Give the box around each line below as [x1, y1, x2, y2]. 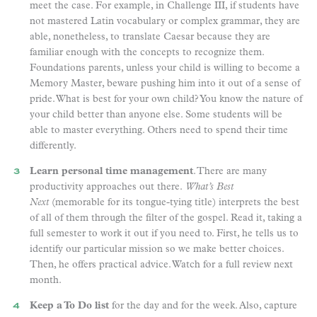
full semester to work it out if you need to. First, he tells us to [30, 228, 299, 239]
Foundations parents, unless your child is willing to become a [30, 62, 300, 74]
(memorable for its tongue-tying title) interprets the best [49, 197, 299, 208]
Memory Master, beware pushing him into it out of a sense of [30, 78, 300, 89]
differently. [30, 140, 76, 151]
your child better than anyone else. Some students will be [30, 109, 282, 120]
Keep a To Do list [30, 300, 109, 311]
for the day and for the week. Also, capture [109, 300, 297, 311]
